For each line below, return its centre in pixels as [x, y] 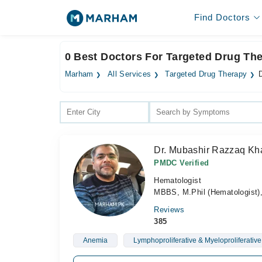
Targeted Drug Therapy [206, 74]
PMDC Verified [182, 163]
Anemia [95, 240]
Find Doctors [222, 17]
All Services [129, 74]
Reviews [169, 210]
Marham [79, 74]
